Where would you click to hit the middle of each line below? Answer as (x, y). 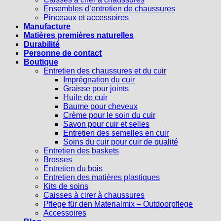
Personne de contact (63, 53)
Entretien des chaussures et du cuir (105, 71)
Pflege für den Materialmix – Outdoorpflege (118, 204)
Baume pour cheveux (100, 106)
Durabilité (42, 44)
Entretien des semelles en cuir (116, 133)
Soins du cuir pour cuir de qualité (121, 142)
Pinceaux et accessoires (86, 17)
